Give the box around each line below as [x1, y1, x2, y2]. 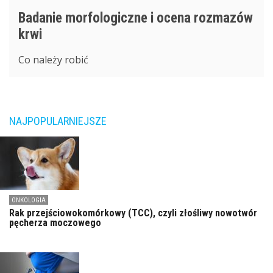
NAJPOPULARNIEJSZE [9, 114, 107, 127]
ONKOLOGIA [12, 196, 46, 204]
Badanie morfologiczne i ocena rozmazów [18, 9, 253, 26]
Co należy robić [18, 52, 88, 66]
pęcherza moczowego [9, 216, 101, 229]
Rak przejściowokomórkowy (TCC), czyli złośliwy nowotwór [9, 207, 257, 219]
